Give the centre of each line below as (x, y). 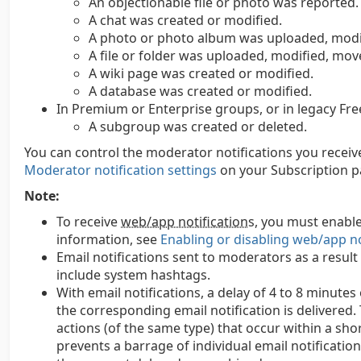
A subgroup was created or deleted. (198, 127)
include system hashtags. (133, 275)
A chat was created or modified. (185, 20)
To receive (89, 222)
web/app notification (185, 222)
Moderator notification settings (120, 170)
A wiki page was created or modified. (201, 73)
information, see (108, 239)
